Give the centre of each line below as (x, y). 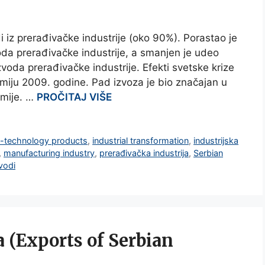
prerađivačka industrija (144, 153)
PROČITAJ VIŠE (74, 97)
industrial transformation (141, 140)
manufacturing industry (49, 153)
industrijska (216, 140)
